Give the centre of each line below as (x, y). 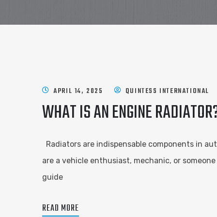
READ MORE (61, 209)
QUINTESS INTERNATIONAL (167, 91)
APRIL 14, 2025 (78, 91)
